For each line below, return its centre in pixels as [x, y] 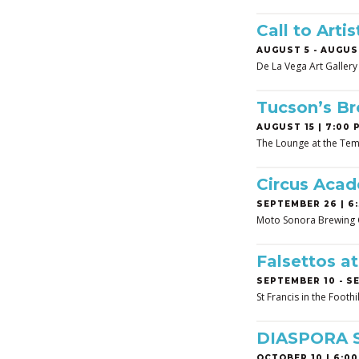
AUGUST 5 [283, 50]
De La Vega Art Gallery [307, 66]
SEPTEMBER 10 [296, 281]
